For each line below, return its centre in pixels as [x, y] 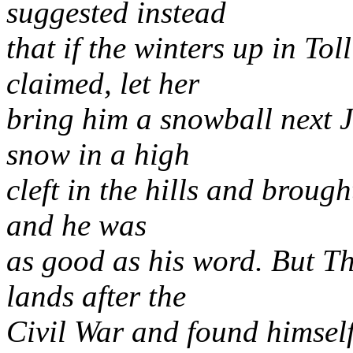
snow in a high [98, 154]
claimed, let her [103, 83]
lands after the [96, 296]
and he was [76, 225]
